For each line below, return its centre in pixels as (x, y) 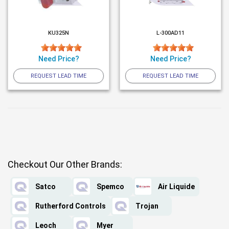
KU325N (59, 33)
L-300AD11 (170, 33)
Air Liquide (176, 187)
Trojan (147, 206)
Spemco (110, 187)
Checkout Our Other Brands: (65, 165)
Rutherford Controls (71, 206)
